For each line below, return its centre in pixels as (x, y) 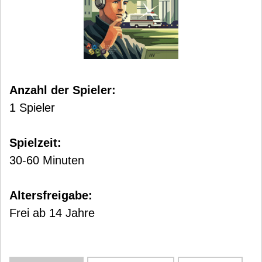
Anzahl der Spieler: (63, 90)
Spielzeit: (35, 143)
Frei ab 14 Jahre (52, 213)
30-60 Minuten (47, 160)
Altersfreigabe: (51, 195)
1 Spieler (32, 108)
